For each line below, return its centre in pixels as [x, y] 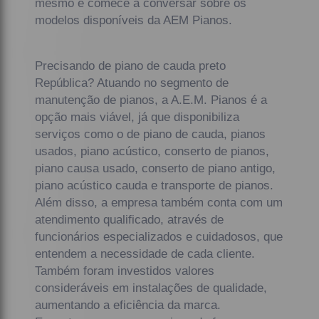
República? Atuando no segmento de [132, 83]
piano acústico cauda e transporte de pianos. [155, 185]
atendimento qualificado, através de [130, 219]
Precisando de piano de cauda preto [131, 66]
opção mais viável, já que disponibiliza [137, 117]
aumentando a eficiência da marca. [128, 305]
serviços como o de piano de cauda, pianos [151, 134]
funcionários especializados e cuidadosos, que [159, 236]
